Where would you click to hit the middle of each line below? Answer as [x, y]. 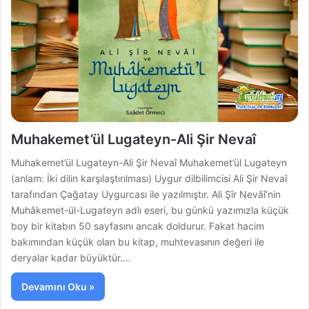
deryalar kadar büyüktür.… [71, 258]
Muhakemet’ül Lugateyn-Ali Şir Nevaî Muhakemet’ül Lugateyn [149, 162]
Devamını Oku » [58, 287]
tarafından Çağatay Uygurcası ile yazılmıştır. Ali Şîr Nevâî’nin [146, 194]
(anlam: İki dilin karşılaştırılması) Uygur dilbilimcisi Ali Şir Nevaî [149, 178]
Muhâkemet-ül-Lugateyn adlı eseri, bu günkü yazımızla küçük [150, 210]
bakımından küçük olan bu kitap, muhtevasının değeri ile [138, 242]
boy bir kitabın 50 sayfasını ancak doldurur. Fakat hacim [138, 226]
